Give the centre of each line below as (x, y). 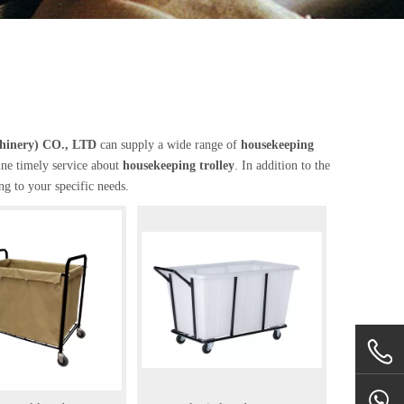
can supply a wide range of (169, 145)
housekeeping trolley (179, 165)
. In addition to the (282, 165)
